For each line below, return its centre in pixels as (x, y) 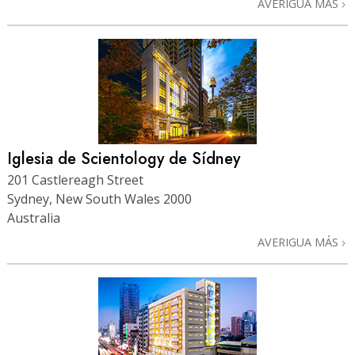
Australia (34, 218)
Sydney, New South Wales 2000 (99, 198)
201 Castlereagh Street (75, 179)
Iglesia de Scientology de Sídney (124, 158)
